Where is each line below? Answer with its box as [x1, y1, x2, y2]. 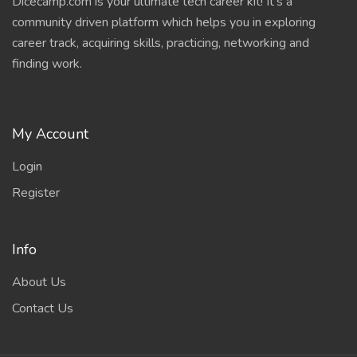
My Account [12, 124, 88, 143]
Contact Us [12, 300, 73, 317]
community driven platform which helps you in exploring [12, 14, 316, 31]
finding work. [12, 55, 82, 73]
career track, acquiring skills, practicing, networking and [12, 34, 309, 52]
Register [12, 184, 60, 202]
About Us [12, 273, 66, 291]
